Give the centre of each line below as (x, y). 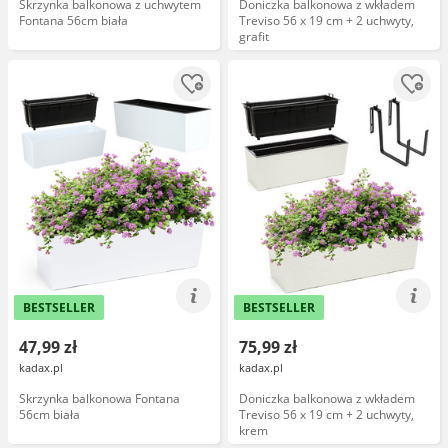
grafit (254, 36)
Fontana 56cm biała (73, 20)
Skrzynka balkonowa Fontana (99, 398)
